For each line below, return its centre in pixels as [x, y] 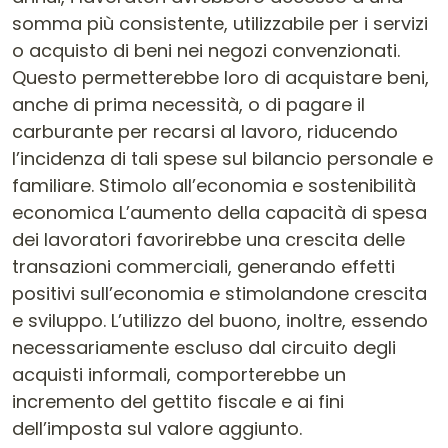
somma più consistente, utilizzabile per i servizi [220, 23]
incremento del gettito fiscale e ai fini [178, 401]
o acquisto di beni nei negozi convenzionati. [206, 50]
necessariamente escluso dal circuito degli [204, 347]
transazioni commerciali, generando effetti [203, 266]
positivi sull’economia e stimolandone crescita [219, 293]
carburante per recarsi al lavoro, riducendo [205, 131]
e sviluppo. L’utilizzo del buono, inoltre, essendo [220, 320]
